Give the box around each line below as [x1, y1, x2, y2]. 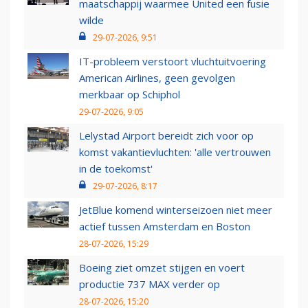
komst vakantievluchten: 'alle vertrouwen [79, 145, 271, 159]
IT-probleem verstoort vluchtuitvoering [79, 54, 266, 69]
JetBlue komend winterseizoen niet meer [79, 203, 272, 217]
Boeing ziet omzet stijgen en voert [79, 261, 245, 275]
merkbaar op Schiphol [79, 87, 180, 102]
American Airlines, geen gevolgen [79, 71, 235, 85]
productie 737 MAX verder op [79, 277, 220, 291]
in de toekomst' [79, 162, 153, 176]
